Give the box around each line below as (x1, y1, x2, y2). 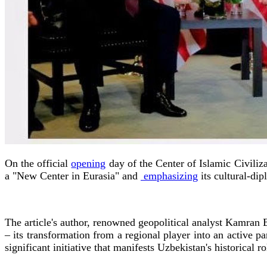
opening (71, 157, 106, 169)
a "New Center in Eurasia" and (5, 169, 141, 182)
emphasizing (141, 169, 198, 182)
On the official (5, 157, 72, 169)
